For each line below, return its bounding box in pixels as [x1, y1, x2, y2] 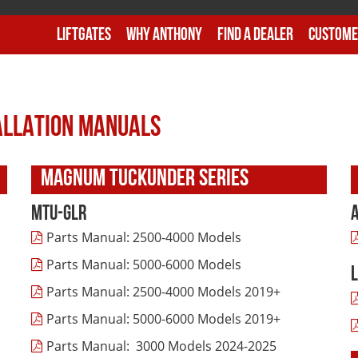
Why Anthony [126, 26, 202, 45]
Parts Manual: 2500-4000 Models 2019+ [46, 283, 280, 300]
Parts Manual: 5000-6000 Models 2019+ [46, 310, 280, 328]
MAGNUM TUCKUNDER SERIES [41, 167, 249, 192]
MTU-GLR [31, 204, 86, 225]
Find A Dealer [217, 26, 293, 45]
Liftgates [57, 26, 111, 45]
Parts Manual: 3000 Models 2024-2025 [46, 337, 276, 355]
